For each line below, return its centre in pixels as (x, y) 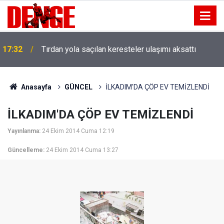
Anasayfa (35, 87)
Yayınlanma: (24, 131)
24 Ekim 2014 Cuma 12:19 (78, 131)
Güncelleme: (26, 150)
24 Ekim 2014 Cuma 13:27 (82, 150)
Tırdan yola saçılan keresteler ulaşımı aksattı (119, 49)
